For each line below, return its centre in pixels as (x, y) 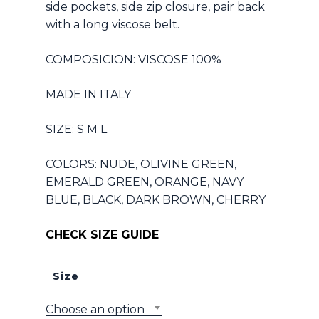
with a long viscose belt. (113, 24)
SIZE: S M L (76, 129)
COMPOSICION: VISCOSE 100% (134, 59)
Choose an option (95, 309)
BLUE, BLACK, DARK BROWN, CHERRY (156, 199)
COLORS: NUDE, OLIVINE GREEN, (141, 164)
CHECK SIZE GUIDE (102, 234)
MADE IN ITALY (88, 94)
